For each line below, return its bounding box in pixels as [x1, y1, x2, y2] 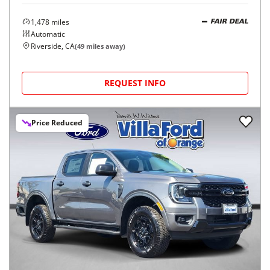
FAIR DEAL [210, 19, 248, 26]
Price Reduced [31, 117, 83, 128]
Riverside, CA [31, 40, 75, 51]
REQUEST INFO [104, 77, 166, 89]
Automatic [31, 28, 65, 39]
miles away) [84, 41, 125, 51]
